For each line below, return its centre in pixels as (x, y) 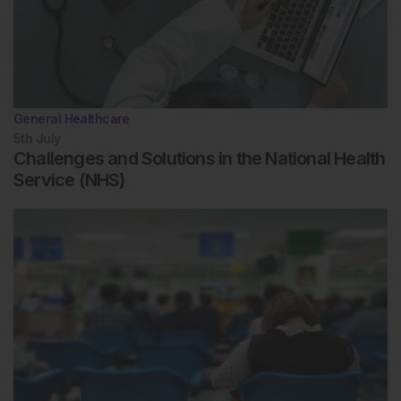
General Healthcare (72, 118)
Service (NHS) (69, 179)
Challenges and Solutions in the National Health (200, 158)
